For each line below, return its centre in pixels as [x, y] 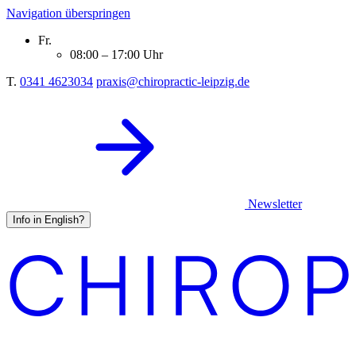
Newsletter [273, 204]
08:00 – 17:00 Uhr [116, 54]
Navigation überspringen [68, 13]
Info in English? [48, 220]
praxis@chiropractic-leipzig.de [173, 81]
